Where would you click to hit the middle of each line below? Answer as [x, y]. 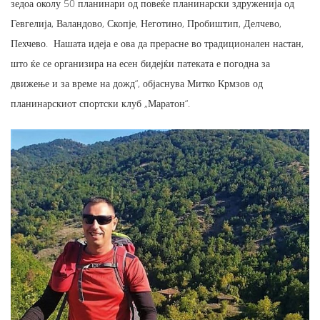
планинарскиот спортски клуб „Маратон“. [100, 104]
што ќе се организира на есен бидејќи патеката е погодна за [140, 64]
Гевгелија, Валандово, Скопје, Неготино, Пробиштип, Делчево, [146, 24]
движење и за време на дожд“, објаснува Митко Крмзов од [137, 84]
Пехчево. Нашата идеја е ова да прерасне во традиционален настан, [157, 44]
